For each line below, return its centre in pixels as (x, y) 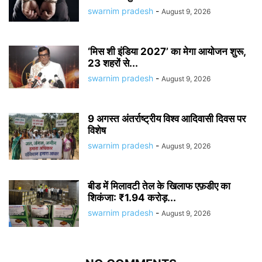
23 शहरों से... (113, 63)
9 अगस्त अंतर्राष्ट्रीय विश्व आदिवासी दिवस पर (167, 119)
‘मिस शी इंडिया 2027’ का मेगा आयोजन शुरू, (167, 51)
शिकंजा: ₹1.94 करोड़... (132, 198)
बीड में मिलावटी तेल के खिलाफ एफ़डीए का (159, 186)
